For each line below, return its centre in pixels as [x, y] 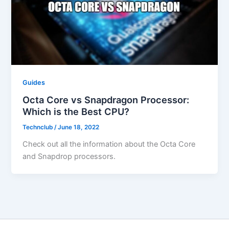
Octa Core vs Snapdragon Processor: [106, 100]
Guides [34, 82]
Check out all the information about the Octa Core [109, 144]
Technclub [39, 128]
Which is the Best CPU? [76, 112]
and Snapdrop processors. [69, 157]
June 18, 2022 [79, 128]
